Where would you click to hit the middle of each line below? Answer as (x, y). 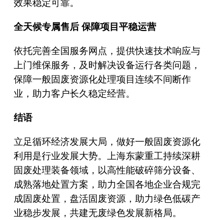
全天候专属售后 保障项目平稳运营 (85, 27)
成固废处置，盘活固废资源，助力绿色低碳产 (107, 198)
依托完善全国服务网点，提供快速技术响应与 (107, 51)
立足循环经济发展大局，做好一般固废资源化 (107, 141)
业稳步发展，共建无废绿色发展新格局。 (97, 213)
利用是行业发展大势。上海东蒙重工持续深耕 (107, 156)
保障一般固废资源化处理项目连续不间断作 (102, 79)
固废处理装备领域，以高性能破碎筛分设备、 (107, 170)
